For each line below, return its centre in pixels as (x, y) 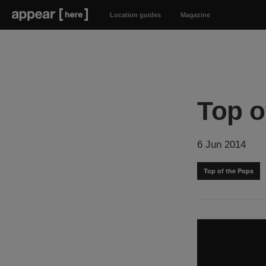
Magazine (195, 15)
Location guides (135, 15)
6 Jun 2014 (221, 145)
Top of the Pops (229, 171)
